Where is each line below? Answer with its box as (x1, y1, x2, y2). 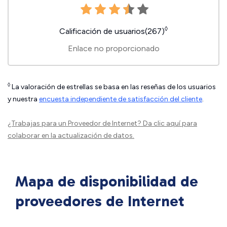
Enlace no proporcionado (67, 44, 160, 54)
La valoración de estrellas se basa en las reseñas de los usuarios (10, 83, 216, 92)
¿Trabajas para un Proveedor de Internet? (8, 119, 143, 128)
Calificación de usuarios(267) (59, 26, 165, 36)
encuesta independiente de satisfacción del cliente (39, 95, 202, 104)
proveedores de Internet (15, 192, 184, 211)
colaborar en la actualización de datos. (8, 131, 134, 140)
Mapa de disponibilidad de (15, 172, 198, 191)
